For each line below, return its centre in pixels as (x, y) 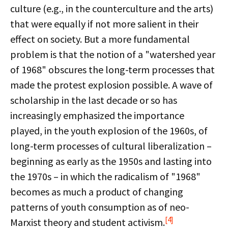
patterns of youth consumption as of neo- (100, 207)
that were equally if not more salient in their (104, 24)
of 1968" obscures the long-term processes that (112, 69)
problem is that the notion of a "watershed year (113, 54)
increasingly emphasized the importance (97, 115)
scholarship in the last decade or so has (94, 100)
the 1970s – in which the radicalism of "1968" (105, 176)
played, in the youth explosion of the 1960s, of (109, 131)
